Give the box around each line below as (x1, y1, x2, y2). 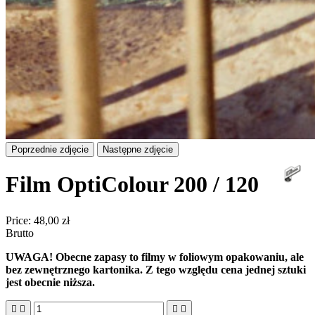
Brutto (6, 227, 34, 240)
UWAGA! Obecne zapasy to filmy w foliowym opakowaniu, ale (6, 251, 304, 264)
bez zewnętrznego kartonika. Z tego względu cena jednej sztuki (6, 264, 306, 276)
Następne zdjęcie (103, 144, 173, 155)
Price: (6, 214, 34, 227)
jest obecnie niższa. (6, 276, 95, 289)
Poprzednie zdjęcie (11, 144, 89, 155)
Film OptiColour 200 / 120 (6, 172, 259, 198)
